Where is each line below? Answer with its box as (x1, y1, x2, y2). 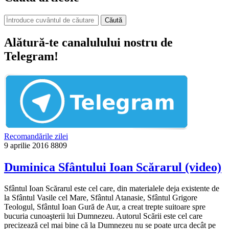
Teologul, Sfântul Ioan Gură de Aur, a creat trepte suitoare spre (4, 202, 205, 212)
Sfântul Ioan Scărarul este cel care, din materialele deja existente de (4, 184, 219, 193)
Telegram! (4, 49, 58, 63)
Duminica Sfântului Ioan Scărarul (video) (4, 160, 221, 174)
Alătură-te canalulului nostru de (4, 35, 173, 49)
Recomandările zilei (4, 131, 68, 141)
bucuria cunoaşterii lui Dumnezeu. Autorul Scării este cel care (4, 212, 202, 221)
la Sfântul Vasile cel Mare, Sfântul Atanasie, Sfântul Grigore (4, 193, 197, 202)
